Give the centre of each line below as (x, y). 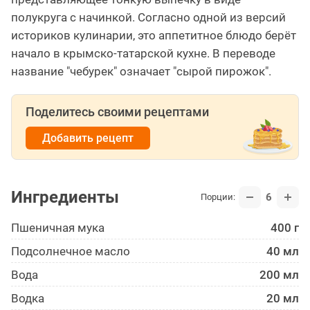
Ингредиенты (65, 197)
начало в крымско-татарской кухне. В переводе (143, 53)
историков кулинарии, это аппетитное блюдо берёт (154, 35)
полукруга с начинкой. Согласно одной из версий (148, 17)
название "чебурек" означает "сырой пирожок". (141, 71)
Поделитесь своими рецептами (117, 111)
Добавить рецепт (88, 138)
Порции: (218, 197)
